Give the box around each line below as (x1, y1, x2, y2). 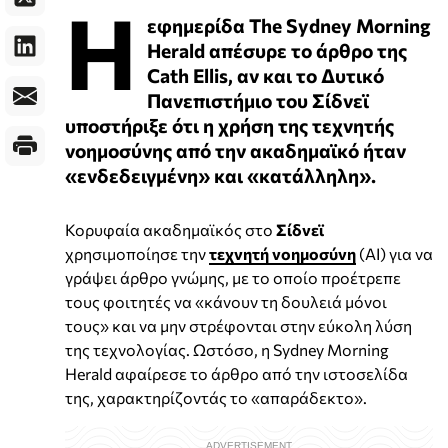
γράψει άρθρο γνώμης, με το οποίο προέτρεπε (65, 267, 401, 287)
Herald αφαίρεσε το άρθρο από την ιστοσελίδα (65, 363, 408, 383)
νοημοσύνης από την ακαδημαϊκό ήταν (65, 137, 406, 162)
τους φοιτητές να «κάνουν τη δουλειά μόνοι (65, 291, 387, 311)
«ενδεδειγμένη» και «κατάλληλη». (65, 162, 376, 187)
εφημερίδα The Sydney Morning (147, 12, 431, 37)
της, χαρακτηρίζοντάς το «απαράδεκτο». (65, 387, 367, 407)
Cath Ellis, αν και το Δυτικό (147, 62, 384, 87)
